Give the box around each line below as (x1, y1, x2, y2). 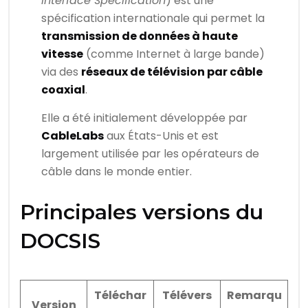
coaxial (41, 82, 86, 98)
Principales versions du (20, 199, 263, 225)
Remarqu (226, 287, 282, 304)
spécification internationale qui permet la (41, 10, 265, 27)
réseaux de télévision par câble (81, 64, 263, 80)
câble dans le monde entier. (41, 164, 192, 180)
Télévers (162, 287, 212, 304)
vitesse (41, 46, 84, 63)
